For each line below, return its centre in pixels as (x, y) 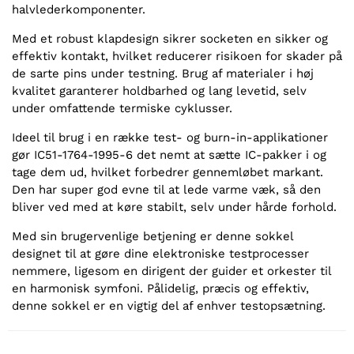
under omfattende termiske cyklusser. (122, 109)
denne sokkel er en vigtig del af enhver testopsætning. (169, 306)
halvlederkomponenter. (79, 10)
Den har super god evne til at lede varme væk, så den (166, 190)
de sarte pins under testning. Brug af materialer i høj (163, 74)
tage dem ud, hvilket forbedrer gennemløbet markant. (168, 173)
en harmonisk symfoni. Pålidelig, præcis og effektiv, (160, 289)
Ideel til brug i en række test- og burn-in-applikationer (170, 138)
